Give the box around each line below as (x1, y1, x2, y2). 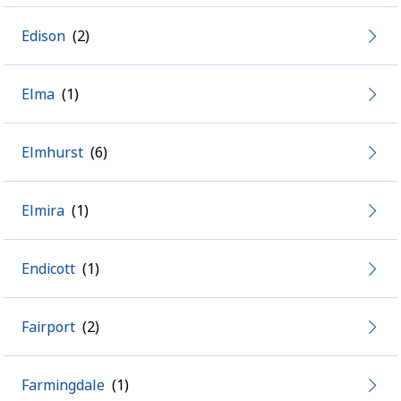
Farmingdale (21, 375, 105, 395)
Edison (21, 26, 65, 46)
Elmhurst (21, 142, 83, 162)
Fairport (21, 317, 75, 337)
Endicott (21, 259, 75, 278)
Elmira (21, 200, 64, 220)
